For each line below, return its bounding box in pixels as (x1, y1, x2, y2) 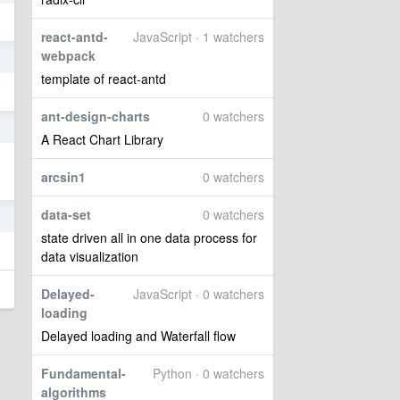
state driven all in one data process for (41, 229, 257, 247)
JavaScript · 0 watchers (133, 285, 264, 304)
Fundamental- (41, 364, 126, 383)
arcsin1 (41, 168, 86, 187)
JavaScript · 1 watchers (133, 28, 264, 46)
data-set (41, 205, 91, 224)
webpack (41, 46, 96, 65)
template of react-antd (41, 70, 166, 88)
